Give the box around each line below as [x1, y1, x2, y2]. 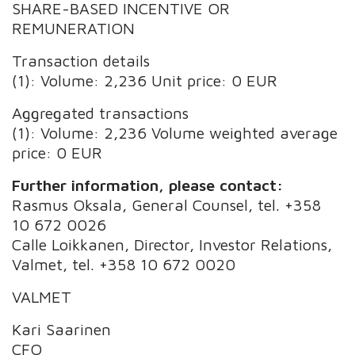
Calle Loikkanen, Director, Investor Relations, [12, 235, 333, 254]
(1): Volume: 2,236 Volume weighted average [12, 123, 338, 142]
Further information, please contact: [12, 175, 284, 194]
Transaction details [12, 51, 151, 70]
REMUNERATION [12, 18, 136, 37]
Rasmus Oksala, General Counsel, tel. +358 [12, 195, 322, 214]
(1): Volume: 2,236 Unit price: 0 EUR [12, 71, 278, 90]
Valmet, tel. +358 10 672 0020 [12, 254, 236, 273]
